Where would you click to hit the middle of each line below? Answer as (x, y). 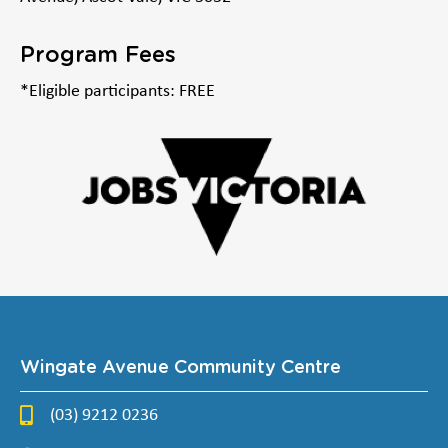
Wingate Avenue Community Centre (180, 368)
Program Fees (98, 55)
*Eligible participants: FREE (117, 92)
